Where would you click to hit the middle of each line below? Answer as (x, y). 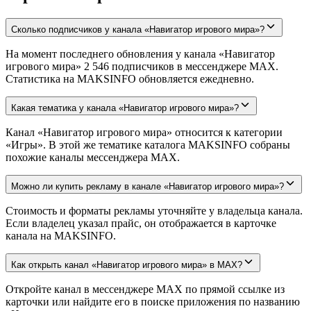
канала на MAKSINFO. (61, 235)
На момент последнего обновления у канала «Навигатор (140, 53)
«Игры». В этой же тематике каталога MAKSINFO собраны (148, 144)
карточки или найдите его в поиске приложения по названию (153, 301)
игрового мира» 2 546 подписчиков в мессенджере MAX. (142, 66)
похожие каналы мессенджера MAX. (93, 157)
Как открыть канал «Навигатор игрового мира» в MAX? (127, 264)
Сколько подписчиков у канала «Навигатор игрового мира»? (138, 29)
